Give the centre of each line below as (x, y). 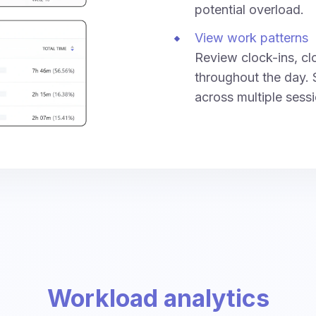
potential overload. (250, 9)
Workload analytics (158, 298)
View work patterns (252, 37)
